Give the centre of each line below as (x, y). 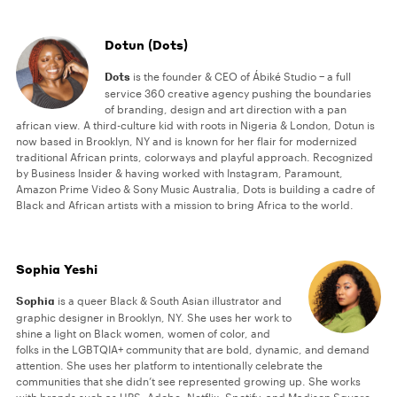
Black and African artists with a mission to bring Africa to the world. (185, 205)
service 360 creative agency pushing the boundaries (238, 93)
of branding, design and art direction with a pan (226, 109)
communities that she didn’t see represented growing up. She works (188, 381)
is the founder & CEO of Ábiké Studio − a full (241, 77)
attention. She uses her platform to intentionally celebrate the (169, 366)
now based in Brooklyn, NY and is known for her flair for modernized (187, 141)
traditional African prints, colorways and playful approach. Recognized (195, 157)
